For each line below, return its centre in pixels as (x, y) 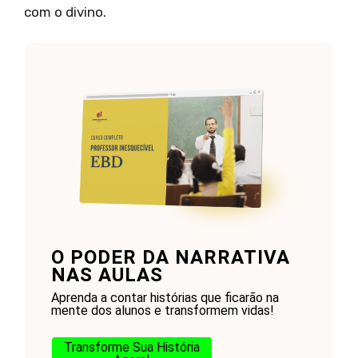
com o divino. (65, 12)
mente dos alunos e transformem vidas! (162, 311)
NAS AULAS (107, 275)
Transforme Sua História (131, 348)
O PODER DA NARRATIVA (170, 258)
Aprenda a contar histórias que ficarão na (165, 298)
